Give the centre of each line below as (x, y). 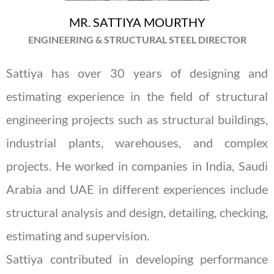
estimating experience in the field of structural (137, 96)
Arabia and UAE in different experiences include (137, 189)
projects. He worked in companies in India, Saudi (137, 165)
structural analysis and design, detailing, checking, (137, 212)
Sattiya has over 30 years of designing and (137, 72)
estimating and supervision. (78, 235)
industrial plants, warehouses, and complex (137, 142)
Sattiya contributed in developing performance (137, 258)
